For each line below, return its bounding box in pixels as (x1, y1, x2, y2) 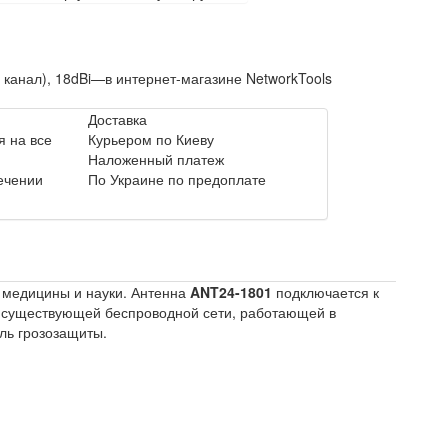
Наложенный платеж (88, 149, 225, 170)
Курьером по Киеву (88, 129, 215, 150)
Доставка (88, 109, 148, 130)
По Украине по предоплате (88, 169, 267, 190)
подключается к (272, 282, 379, 303)
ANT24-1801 (190, 282, 272, 303)
